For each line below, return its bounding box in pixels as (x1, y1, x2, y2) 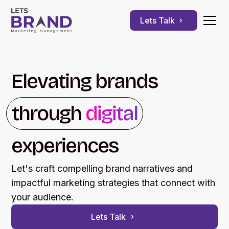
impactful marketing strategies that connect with (11, 177, 216, 188)
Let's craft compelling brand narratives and (11, 163, 193, 174)
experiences (11, 133, 119, 158)
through (12, 101, 86, 126)
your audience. (11, 192, 74, 202)
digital (85, 101, 138, 126)
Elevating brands (11, 69, 158, 94)
